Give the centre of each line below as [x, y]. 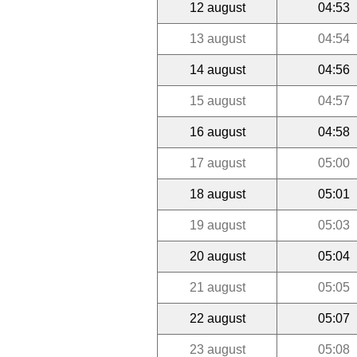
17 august [217, 163]
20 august [217, 256]
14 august [217, 69]
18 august [217, 194]
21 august [217, 287]
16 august [217, 131]
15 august [217, 100]
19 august [217, 225]
